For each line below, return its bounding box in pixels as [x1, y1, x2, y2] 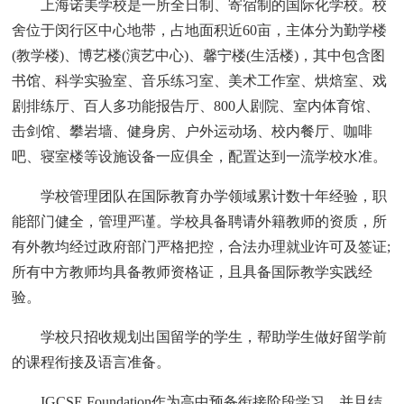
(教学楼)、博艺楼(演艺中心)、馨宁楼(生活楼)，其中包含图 [12, 47, 386, 63]
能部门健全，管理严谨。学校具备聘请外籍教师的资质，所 [12, 213, 388, 229]
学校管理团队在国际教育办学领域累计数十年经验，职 [12, 188, 388, 204]
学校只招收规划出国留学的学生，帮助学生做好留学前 [12, 328, 388, 344]
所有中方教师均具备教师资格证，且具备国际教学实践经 [12, 263, 373, 280]
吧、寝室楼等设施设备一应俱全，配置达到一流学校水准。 [12, 148, 388, 164]
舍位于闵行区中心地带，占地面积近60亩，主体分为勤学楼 [12, 22, 388, 38]
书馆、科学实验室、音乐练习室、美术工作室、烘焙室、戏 [12, 72, 388, 88]
